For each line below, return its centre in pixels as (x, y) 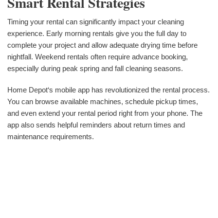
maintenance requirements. (51, 137)
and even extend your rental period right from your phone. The (105, 113)
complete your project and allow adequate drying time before (102, 45)
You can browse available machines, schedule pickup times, (103, 102)
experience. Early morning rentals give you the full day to (97, 34)
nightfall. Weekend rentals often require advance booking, (98, 57)
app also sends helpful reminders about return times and (96, 125)
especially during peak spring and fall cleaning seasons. (95, 69)
